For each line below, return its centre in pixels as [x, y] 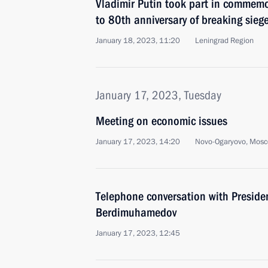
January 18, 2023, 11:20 [138, 41]
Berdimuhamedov [136, 212]
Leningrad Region [224, 41]
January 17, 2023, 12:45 [138, 233]
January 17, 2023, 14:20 [138, 142]
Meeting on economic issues [162, 121]
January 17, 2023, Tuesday [159, 95]
